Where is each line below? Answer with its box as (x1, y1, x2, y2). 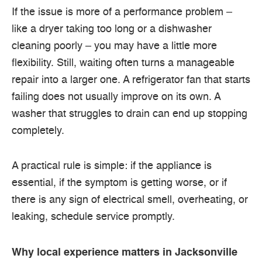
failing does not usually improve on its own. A (12, 91, 220, 102)
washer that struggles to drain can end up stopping (12, 108, 247, 119)
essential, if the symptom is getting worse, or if (12, 178, 227, 189)
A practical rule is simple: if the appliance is (12, 161, 212, 172)
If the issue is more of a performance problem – (12, 6, 232, 18)
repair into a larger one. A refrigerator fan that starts (12, 74, 250, 85)
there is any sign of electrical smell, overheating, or (12, 195, 248, 206)
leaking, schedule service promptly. (12, 212, 175, 223)
